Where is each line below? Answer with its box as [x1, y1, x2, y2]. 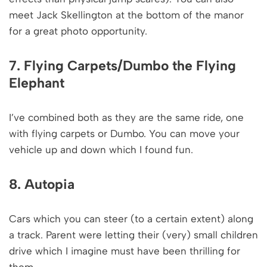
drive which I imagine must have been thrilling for [9, 244, 240, 257]
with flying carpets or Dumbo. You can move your [9, 127, 240, 139]
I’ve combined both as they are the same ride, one [9, 111, 244, 123]
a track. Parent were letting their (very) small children [9, 228, 258, 241]
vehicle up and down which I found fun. [9, 143, 193, 156]
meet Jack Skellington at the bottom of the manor [9, 8, 244, 21]
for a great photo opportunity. [9, 24, 147, 37]
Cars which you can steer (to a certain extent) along [9, 212, 253, 225]
